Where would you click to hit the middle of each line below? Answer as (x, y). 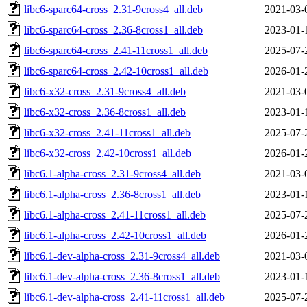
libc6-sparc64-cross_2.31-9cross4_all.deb (113, 9)
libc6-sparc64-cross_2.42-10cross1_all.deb (116, 71)
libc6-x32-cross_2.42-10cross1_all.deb (108, 153)
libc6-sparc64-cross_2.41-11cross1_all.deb (116, 50)
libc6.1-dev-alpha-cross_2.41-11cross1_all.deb (124, 297)
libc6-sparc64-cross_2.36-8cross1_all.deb (113, 29)
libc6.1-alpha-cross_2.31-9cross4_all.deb (112, 173)
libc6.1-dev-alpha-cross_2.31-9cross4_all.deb (122, 256)
